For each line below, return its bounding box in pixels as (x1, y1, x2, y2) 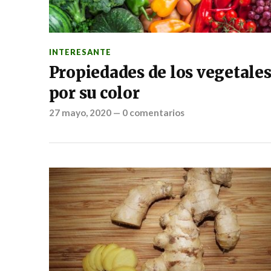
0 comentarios (122, 107, 184, 118)
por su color (48, 83, 140, 103)
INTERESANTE (48, 47, 111, 57)
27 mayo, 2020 (48, 107, 111, 118)
